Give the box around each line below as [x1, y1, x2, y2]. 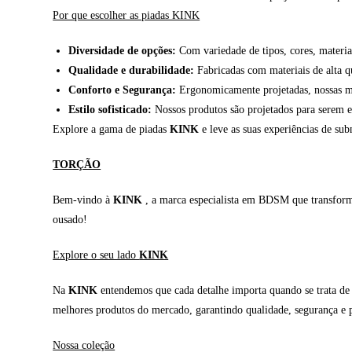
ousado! [53, 214, 88, 226]
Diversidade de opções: [68, 45, 177, 57]
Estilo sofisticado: [68, 104, 152, 116]
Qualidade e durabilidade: [68, 64, 195, 77]
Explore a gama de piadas [53, 123, 170, 136]
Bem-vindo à [53, 194, 114, 207]
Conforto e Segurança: [68, 84, 177, 97]
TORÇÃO [53, 159, 101, 171]
